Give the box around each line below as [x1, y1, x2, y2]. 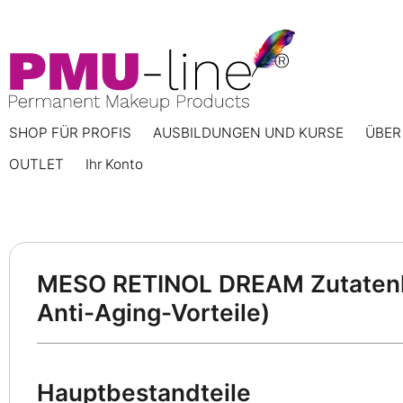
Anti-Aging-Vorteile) [37, 298, 270, 327]
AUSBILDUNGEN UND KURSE [153, 124, 344, 141]
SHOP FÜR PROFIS [9, 124, 131, 141]
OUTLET [9, 156, 64, 173]
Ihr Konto [85, 156, 143, 173]
